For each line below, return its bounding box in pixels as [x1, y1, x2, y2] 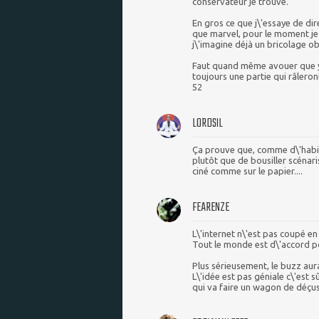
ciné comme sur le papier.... [192, 166, 303, 177]
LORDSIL [192, 114, 223, 134]
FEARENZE [192, 198, 229, 218]
